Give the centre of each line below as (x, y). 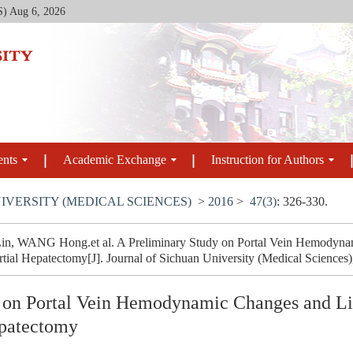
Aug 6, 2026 (37, 12)
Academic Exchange (114, 160)
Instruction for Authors (268, 160)
